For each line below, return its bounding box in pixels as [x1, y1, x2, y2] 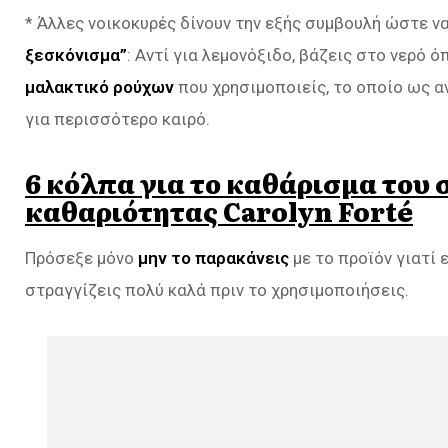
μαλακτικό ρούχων [25, 76, 174, 97]
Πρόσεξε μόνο [25, 247, 138, 268]
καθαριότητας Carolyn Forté [25, 191, 413, 230]
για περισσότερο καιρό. [25, 108, 210, 129]
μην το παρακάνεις [138, 247, 289, 268]
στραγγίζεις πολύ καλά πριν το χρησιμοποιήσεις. [25, 279, 409, 300]
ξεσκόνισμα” [25, 44, 127, 65]
